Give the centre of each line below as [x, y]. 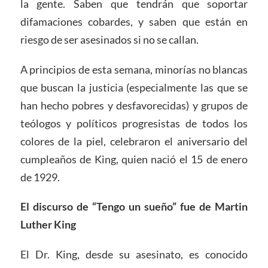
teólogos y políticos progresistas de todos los [134, 123]
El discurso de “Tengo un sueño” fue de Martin [134, 207]
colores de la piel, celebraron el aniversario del [134, 141]
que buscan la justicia [71, 87]
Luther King [48, 225]
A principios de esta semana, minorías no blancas [134, 69]
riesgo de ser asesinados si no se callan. [109, 39]
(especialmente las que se [187, 87]
